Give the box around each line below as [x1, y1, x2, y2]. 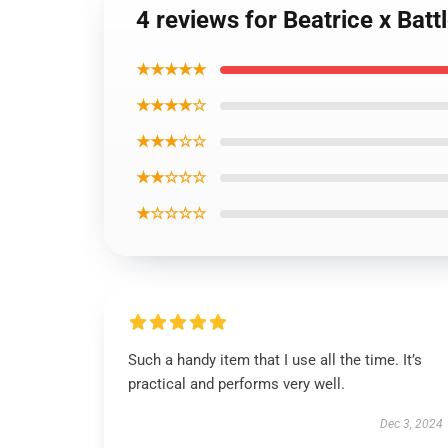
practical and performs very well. [128, 375, 345, 393]
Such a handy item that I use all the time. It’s [128, 351, 422, 369]
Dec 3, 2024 [379, 417, 443, 431]
